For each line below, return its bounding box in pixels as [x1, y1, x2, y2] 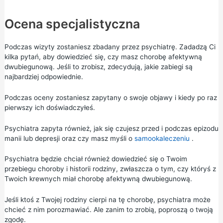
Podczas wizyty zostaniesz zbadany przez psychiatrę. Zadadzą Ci [4, 42, 216, 51]
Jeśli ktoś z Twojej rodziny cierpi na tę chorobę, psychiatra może [4, 196, 211, 204]
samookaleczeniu [134, 134, 190, 142]
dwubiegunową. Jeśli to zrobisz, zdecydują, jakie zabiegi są [4, 62, 193, 71]
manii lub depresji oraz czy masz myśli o [4, 134, 134, 142]
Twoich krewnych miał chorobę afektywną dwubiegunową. [4, 175, 192, 183]
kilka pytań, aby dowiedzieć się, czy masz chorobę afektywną [4, 52, 202, 61]
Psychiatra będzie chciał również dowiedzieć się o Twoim [4, 155, 187, 163]
